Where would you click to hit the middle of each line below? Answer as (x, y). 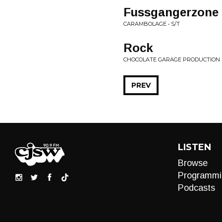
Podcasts (196, 188)
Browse (193, 163)
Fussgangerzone (171, 12)
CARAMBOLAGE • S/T (152, 24)
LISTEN (194, 147)
